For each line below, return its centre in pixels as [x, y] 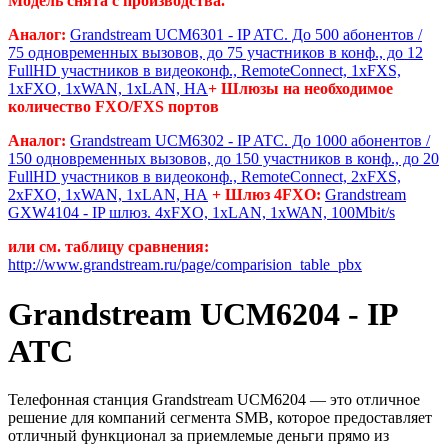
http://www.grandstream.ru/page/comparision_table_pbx [185, 265]
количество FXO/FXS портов [113, 107]
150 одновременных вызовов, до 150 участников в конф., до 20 [223, 159]
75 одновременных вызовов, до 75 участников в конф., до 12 [215, 53]
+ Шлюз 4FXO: [268, 195]
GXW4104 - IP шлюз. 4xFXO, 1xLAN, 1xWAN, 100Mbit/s [201, 213]
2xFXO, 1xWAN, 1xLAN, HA [108, 195]
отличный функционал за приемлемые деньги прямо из [198, 436]
